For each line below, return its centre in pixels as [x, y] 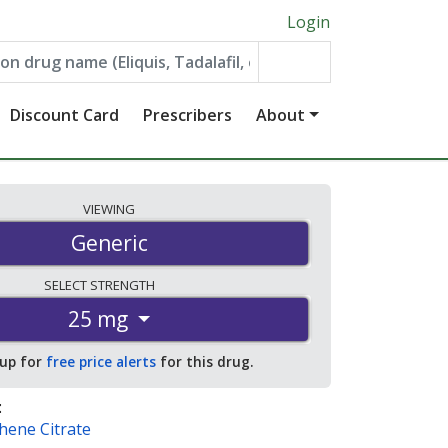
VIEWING [109, 209]
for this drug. [204, 362]
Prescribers [188, 115]
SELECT [66, 285]
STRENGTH [123, 285]
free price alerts [101, 362]
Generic [109, 243]
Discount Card [65, 115]
